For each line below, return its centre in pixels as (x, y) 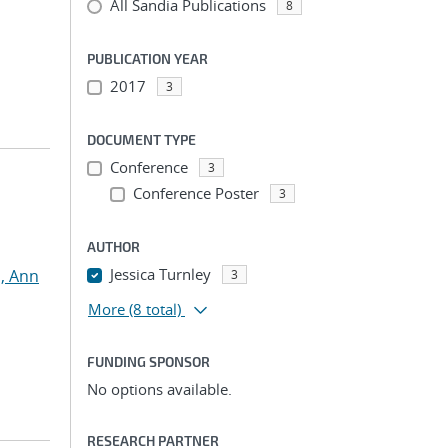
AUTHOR (113, 246)
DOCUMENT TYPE (141, 139)
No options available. (159, 389)
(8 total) (155, 309)
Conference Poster (195, 193)
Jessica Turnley (160, 274)
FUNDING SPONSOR (148, 361)
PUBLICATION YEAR (147, 58)
